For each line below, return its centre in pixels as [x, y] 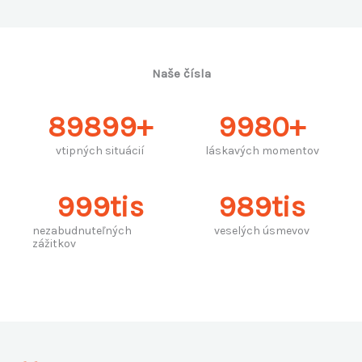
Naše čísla [181, 74]
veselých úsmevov [262, 231]
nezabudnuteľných [82, 231]
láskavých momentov [262, 151]
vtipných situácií [100, 151]
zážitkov [54, 244]
